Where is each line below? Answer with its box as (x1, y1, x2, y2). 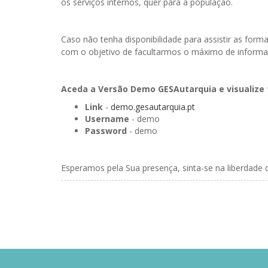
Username (85, 113, 129, 124)
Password (85, 125, 127, 136)
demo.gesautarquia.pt (111, 101, 195, 112)
